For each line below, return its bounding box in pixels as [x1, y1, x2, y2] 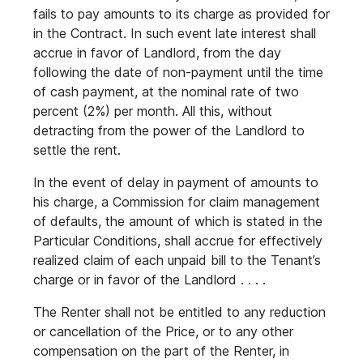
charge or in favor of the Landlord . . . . [33, 271, 266, 288]
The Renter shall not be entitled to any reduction [33, 304, 326, 320]
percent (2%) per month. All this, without [33, 103, 272, 119]
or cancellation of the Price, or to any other [33, 323, 293, 340]
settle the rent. [33, 142, 121, 158]
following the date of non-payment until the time [33, 64, 323, 80]
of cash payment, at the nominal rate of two [33, 83, 299, 100]
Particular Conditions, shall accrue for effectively [33, 233, 322, 249]
